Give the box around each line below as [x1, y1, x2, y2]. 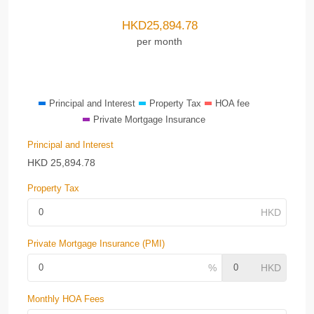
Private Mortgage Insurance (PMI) [27, 238, 165, 249]
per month [137, 35, 182, 47]
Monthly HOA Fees [27, 294, 104, 304]
